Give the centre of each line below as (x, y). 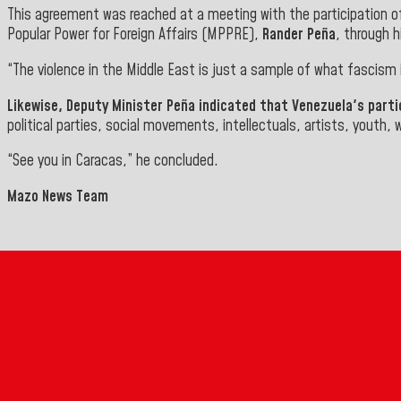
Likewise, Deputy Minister (87, 106)
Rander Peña (299, 35)
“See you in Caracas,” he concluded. (113, 162)
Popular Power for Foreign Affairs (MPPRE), (135, 35)
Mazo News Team (58, 196)
